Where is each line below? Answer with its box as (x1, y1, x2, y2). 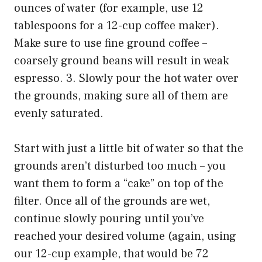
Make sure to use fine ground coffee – (14, 36, 207, 51)
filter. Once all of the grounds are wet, (14, 194, 210, 209)
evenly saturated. (14, 106, 104, 122)
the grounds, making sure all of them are (14, 88, 228, 104)
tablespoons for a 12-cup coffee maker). (14, 18, 219, 34)
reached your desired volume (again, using (14, 229, 236, 244)
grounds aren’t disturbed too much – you (14, 158, 226, 174)
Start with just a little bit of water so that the (14, 141, 243, 157)
